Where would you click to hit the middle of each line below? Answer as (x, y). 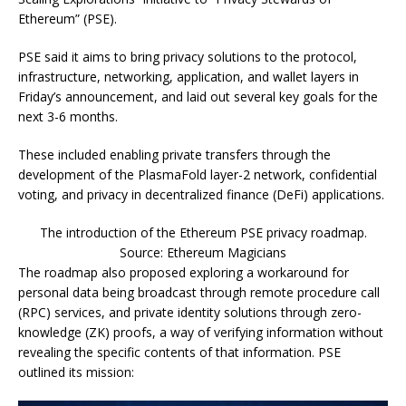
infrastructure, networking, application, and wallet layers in (188, 76)
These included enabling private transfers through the (174, 154)
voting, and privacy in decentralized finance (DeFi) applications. (203, 194)
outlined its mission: (76, 372)
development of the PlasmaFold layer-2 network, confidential (198, 174)
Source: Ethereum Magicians (203, 252)
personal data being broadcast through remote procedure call (199, 292)
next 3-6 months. (68, 116)
